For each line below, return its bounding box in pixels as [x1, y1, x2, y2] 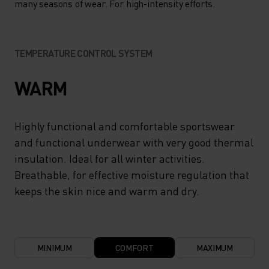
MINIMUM [37, 241, 72, 253]
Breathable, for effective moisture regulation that [14, 167, 249, 181]
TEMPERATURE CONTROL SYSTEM [14, 46, 153, 59]
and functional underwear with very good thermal [14, 134, 253, 149]
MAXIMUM [196, 241, 233, 253]
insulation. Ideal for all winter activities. [14, 151, 205, 165]
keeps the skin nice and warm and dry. [14, 183, 199, 198]
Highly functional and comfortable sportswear [14, 118, 235, 133]
